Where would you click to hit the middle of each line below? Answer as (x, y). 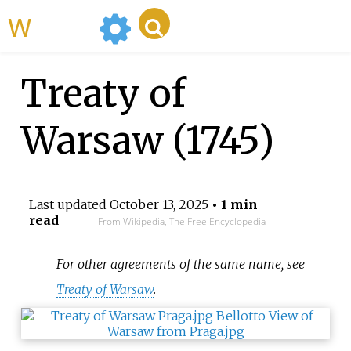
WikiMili (62, 26)
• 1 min (233, 205)
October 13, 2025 (159, 205)
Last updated (69, 205)
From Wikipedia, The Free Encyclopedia (181, 222)
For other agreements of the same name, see (181, 264)
